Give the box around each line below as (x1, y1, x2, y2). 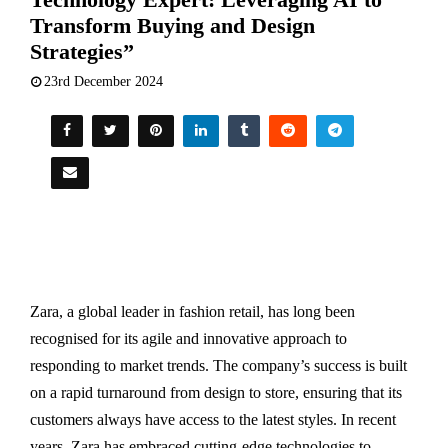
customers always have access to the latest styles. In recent (30, 410, 396, 428)
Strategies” (30, 38, 134, 64)
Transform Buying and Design (30, 12, 315, 38)
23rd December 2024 (44, 73, 163, 89)
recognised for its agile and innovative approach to (30, 329, 347, 347)
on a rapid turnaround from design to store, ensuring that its (30, 383, 402, 401)
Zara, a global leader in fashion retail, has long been (30, 302, 355, 320)
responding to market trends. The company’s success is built (30, 356, 407, 374)
